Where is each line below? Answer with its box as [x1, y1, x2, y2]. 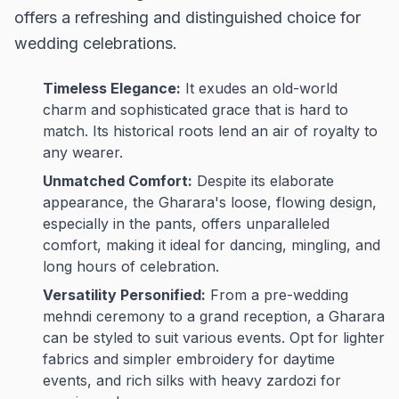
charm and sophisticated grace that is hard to [43, 101, 348, 118]
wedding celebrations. [14, 34, 177, 53]
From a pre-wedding [206, 286, 348, 304]
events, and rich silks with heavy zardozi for [43, 371, 341, 389]
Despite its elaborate [192, 172, 334, 190]
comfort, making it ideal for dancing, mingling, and [43, 236, 380, 254]
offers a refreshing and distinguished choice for [14, 8, 361, 27]
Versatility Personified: [43, 286, 206, 304]
